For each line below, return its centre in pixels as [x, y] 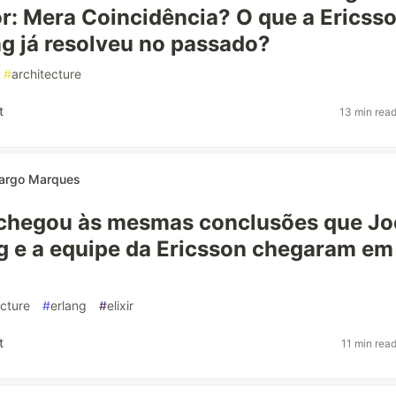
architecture [46, 74]
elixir [120, 305]
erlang [69, 305]
